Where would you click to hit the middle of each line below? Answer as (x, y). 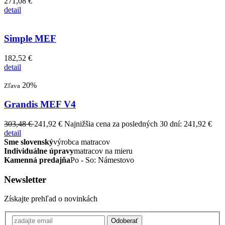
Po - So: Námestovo (102, 160)
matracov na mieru (103, 151)
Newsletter (25, 179)
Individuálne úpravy (39, 151)
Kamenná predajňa (37, 160)
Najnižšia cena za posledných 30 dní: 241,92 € (138, 124)
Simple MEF (30, 38)
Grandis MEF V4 (40, 104)
